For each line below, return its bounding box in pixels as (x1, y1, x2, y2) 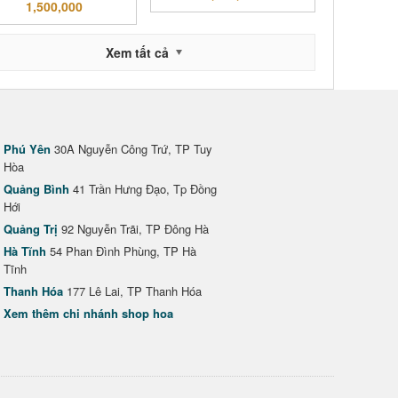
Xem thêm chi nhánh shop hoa (4, 305, 173, 322)
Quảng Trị (4, 220, 58, 237)
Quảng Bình (4, 180, 69, 197)
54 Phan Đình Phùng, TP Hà (46, 243, 196, 259)
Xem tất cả (105, 44, 169, 61)
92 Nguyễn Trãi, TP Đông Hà (58, 220, 209, 237)
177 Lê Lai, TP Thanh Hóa (63, 283, 202, 299)
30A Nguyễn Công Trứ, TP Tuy (51, 140, 212, 157)
